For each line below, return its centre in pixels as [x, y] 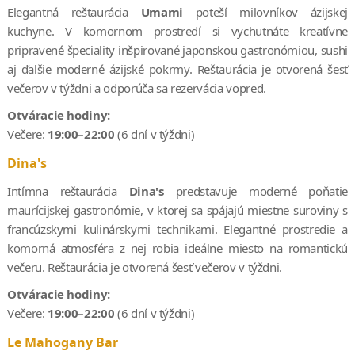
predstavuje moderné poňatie [256, 191]
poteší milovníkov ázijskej [265, 11]
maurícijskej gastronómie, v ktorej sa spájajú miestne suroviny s [177, 210]
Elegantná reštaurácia [74, 11]
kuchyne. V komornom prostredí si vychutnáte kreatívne [177, 31]
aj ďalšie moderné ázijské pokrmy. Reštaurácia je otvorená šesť [177, 69]
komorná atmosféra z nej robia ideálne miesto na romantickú [177, 248]
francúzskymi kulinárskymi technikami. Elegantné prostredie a [177, 229]
